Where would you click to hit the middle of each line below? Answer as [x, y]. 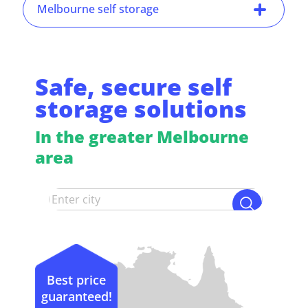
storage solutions [141, 109]
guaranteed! [76, 296]
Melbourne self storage [98, 9]
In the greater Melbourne [142, 137]
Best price [77, 279]
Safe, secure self [134, 87]
